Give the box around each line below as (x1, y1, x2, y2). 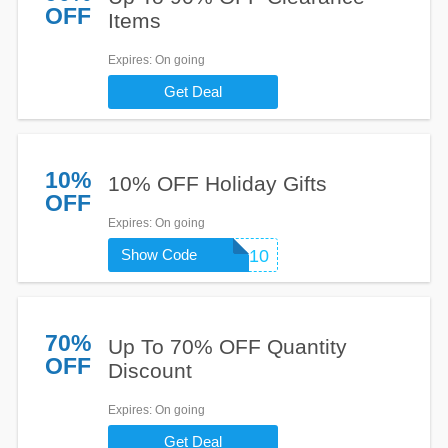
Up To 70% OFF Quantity (107, 335, 347, 358)
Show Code (121, 246, 198, 263)
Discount (107, 359, 192, 382)
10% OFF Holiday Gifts (107, 172, 327, 195)
